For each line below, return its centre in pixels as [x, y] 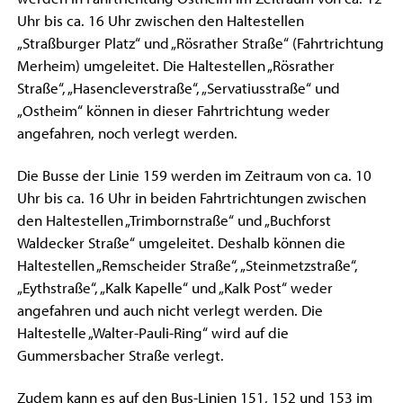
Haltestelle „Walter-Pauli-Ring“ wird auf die [152, 332]
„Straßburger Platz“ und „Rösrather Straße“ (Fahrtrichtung [200, 43]
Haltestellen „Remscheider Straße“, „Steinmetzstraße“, [187, 265]
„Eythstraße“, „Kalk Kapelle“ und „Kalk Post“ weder [175, 287]
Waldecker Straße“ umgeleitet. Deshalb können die [181, 242]
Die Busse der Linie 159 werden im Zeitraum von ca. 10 [194, 175]
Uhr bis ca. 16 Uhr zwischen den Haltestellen [160, 20]
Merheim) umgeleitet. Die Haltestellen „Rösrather [175, 65]
